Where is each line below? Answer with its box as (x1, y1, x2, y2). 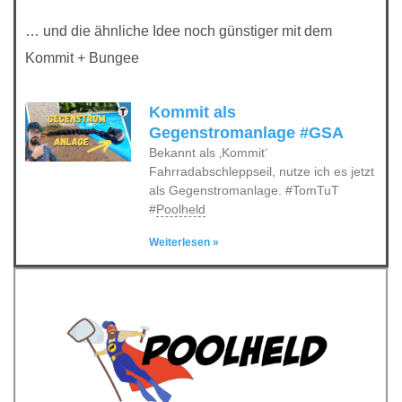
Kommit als (148, 102, 236, 121)
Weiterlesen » (148, 235, 219, 249)
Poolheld (155, 201, 205, 216)
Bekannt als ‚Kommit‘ (148, 144, 267, 160)
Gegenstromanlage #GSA (148, 123, 344, 142)
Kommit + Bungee (25, 49, 139, 66)
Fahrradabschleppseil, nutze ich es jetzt (148, 163, 374, 179)
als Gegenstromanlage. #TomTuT (148, 182, 339, 197)
